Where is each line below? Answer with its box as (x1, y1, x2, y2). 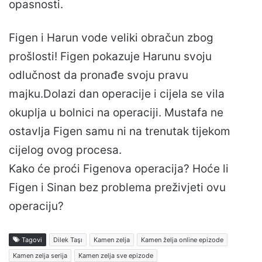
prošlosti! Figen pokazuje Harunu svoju (9, 49, 212, 63)
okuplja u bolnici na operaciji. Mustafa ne (9, 105, 223, 119)
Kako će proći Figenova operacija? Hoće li (9, 161, 229, 175)
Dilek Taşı (53, 235, 82, 244)
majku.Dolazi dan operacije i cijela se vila (9, 87, 225, 101)
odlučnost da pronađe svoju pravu (9, 68, 188, 82)
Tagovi (20, 235, 42, 244)
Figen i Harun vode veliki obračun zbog (9, 30, 213, 44)
